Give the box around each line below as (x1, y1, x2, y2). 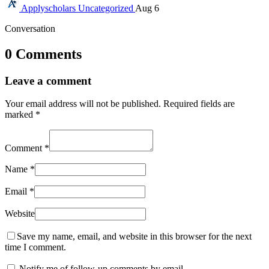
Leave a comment (5, 74, 91, 87)
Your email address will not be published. (5, 98, 163, 109)
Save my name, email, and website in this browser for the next (17, 231, 252, 242)
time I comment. (5, 242, 66, 253)
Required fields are (163, 98, 235, 109)
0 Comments (5, 46, 82, 62)
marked (5, 109, 35, 120)
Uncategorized (78, 2, 135, 13)
